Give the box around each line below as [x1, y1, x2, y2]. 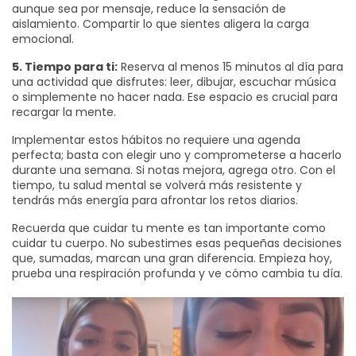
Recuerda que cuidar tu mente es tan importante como [12, 220, 326, 236]
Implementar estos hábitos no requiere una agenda [12, 132, 300, 148]
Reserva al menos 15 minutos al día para [118, 59, 343, 75]
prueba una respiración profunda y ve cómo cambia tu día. [12, 265, 342, 281]
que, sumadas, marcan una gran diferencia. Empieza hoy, [12, 250, 332, 266]
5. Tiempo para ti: [12, 59, 118, 75]
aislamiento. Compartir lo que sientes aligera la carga [12, 16, 309, 32]
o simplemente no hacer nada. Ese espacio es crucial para [12, 89, 338, 105]
